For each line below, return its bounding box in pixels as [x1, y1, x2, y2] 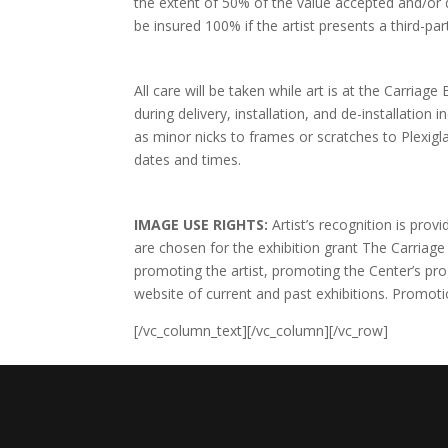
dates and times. [134, 150, 242, 170]
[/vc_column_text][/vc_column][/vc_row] [134, 321, 389, 341]
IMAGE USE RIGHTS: [134, 215, 273, 235]
